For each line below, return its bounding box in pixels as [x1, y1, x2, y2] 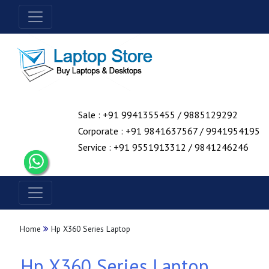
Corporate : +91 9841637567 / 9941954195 [78, 125, 260, 137]
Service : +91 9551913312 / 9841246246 [78, 141, 249, 153]
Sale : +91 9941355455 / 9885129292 [78, 109, 238, 121]
